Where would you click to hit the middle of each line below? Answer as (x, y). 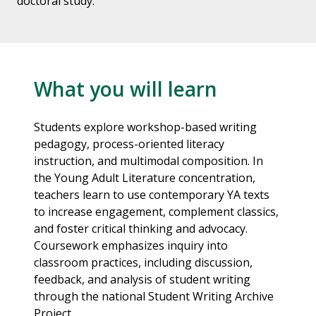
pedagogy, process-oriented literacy (129, 144)
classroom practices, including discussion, (143, 263)
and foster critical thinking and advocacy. (141, 229)
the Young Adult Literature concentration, (145, 178)
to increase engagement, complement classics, (156, 212)
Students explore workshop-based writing (145, 127)
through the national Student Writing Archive (154, 297)
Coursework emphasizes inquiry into (131, 246)
